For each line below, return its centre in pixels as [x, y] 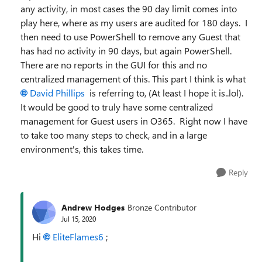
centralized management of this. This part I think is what [134, 79]
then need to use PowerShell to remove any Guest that [130, 37]
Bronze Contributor [162, 207]
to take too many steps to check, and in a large [114, 135]
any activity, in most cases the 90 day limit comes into [129, 8]
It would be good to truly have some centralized [117, 107]
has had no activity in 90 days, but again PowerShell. [127, 51]
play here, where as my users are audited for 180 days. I [134, 23]
